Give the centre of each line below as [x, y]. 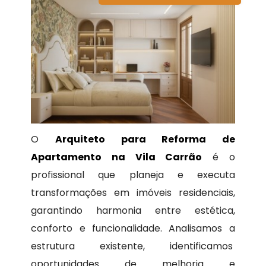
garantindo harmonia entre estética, [133, 211]
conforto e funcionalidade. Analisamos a [133, 229]
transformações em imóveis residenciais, [133, 193]
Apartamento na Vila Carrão [117, 157]
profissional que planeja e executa [133, 175]
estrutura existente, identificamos [133, 246]
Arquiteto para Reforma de [145, 140]
